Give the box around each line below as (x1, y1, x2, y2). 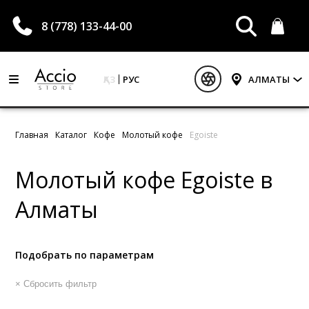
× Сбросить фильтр (15, 279, 97, 289)
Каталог (55, 129, 88, 141)
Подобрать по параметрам (15, 248, 154, 261)
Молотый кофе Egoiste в (15, 165, 273, 195)
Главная (15, 129, 49, 141)
